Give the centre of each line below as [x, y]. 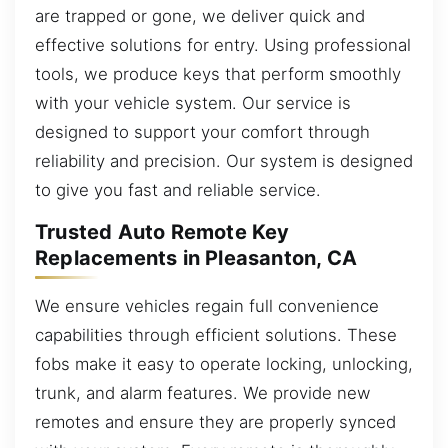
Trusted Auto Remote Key [162, 232]
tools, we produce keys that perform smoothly [218, 73]
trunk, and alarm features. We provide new [203, 392]
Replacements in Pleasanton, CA [196, 258]
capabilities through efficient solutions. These [216, 334]
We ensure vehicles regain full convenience [207, 305]
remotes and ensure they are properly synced [215, 421]
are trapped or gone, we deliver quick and [200, 15]
